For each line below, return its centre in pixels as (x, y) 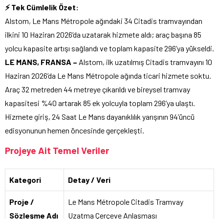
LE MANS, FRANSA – (41, 62)
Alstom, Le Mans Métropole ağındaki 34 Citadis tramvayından (104, 21)
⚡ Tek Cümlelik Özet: (42, 7)
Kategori (25, 179)
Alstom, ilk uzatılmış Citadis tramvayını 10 (145, 62)
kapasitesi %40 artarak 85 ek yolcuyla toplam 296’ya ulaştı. (100, 103)
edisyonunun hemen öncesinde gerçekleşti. (75, 130)
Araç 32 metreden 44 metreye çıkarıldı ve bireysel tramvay (98, 89)
